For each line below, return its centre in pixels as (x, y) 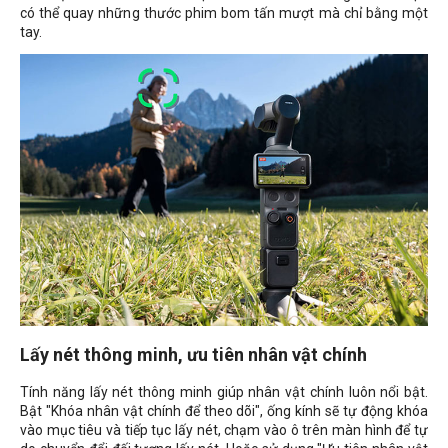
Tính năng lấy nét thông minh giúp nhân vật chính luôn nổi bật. (224, 391)
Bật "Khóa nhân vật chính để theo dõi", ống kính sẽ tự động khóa (224, 410)
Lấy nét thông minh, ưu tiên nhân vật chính (193, 354)
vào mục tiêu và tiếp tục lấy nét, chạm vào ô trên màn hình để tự (224, 429)
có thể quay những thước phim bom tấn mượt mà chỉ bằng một (224, 12)
